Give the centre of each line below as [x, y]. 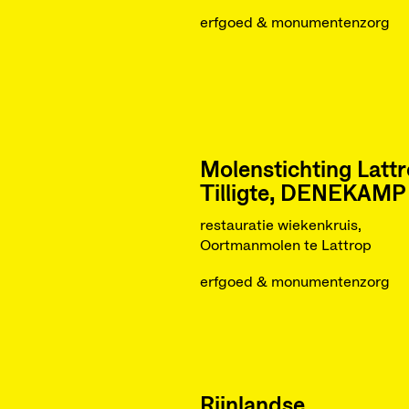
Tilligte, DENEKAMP [303, 194]
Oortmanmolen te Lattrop [285, 246]
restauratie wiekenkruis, [280, 225]
